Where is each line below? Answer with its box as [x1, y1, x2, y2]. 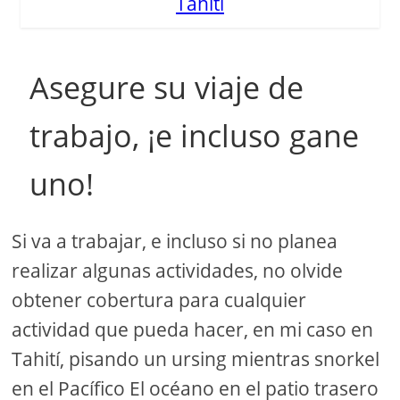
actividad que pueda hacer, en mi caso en [12, 316, 374, 342]
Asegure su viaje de [29, 66, 304, 108]
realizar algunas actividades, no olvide [12, 257, 344, 283]
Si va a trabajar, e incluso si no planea [12, 228, 338, 254]
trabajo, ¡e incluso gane [29, 114, 360, 156]
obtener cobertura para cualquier [12, 287, 307, 312]
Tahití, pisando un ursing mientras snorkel [12, 346, 380, 371]
